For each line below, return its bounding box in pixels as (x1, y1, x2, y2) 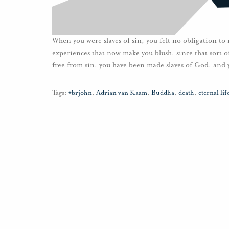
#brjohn (68, 88, 92, 97)
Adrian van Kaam (96, 88, 147, 97)
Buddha (151, 88, 174, 97)
